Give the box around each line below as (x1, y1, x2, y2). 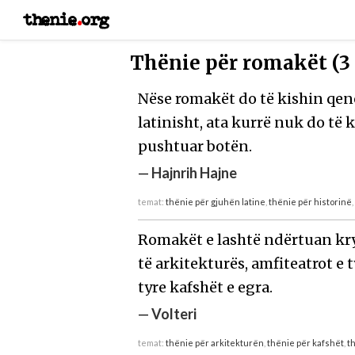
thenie (24, 10, 77, 29)
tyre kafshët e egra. (138, 277, 273, 296)
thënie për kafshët (267, 337, 345, 348)
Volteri (151, 304, 197, 323)
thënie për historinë (269, 196, 353, 207)
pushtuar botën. (138, 136, 253, 155)
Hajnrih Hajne (151, 163, 238, 181)
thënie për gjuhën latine (166, 196, 266, 207)
